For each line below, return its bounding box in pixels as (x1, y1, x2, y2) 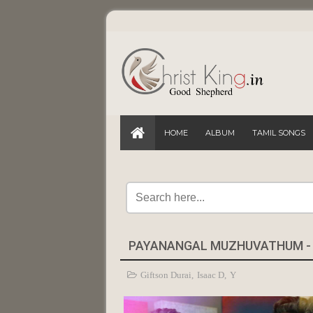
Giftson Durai (140, 270, 191, 280)
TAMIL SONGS (252, 128, 305, 138)
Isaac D (197, 270, 224, 280)
